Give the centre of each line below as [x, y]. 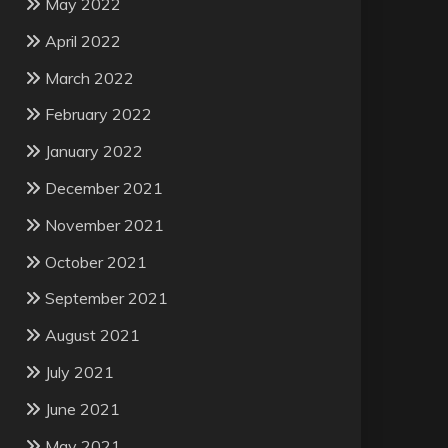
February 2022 [98, 114]
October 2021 [95, 261]
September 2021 [106, 298]
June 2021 [82, 408]
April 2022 [82, 40]
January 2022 [93, 151]
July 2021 [79, 372]
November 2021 [104, 224]
